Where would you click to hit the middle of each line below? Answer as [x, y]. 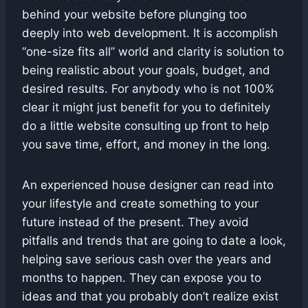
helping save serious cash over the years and [147, 260]
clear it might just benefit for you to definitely [146, 108]
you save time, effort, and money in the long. [146, 145]
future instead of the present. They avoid [135, 222]
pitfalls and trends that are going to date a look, [154, 241]
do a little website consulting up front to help [145, 126]
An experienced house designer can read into [148, 185]
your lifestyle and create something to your [140, 204]
